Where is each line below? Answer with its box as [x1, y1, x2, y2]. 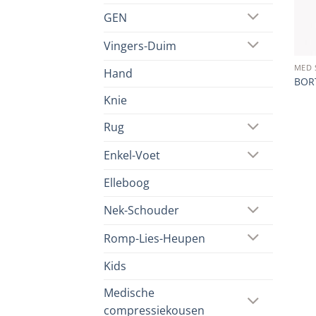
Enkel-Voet [104, 147, 160, 164]
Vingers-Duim [104, 37, 176, 54]
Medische [104, 284, 154, 300]
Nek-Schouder [104, 202, 179, 219]
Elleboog [104, 175, 150, 191]
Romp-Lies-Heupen [104, 230, 205, 246]
